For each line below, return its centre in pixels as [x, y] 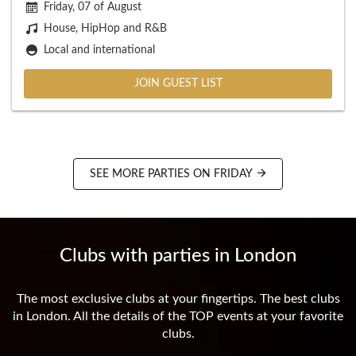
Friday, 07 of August [93, 7]
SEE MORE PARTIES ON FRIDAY [172, 174]
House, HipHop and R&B [105, 29]
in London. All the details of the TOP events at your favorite [178, 316]
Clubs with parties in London [178, 256]
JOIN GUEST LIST [178, 83]
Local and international [99, 50]
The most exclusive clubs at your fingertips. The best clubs [178, 299]
